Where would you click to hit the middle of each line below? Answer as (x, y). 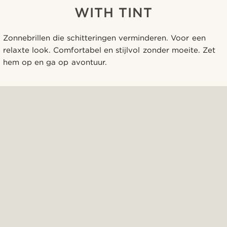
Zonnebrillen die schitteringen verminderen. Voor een (104, 38)
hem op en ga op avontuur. (55, 62)
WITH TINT (113, 12)
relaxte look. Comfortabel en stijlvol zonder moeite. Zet (109, 50)
